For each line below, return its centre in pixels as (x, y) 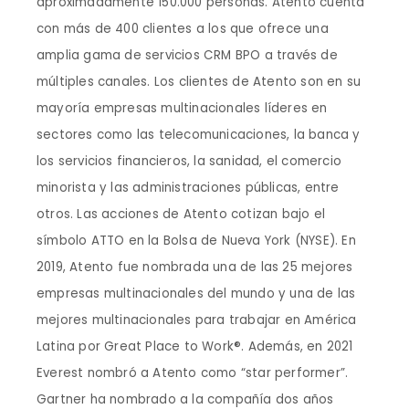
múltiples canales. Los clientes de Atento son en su (199, 82)
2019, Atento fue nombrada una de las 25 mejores (195, 267)
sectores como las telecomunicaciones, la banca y (199, 135)
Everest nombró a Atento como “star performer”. (193, 373)
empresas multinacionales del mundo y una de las (196, 294)
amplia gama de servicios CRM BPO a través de (187, 55)
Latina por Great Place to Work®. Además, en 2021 (195, 346)
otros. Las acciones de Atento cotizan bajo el (181, 214)
